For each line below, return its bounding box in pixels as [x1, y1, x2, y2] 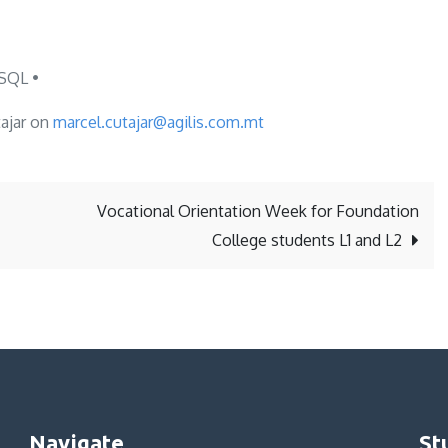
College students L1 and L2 [212, 229, 402, 250]
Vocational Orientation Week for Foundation [97, 200, 419, 221]
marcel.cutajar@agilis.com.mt [53, 111, 264, 132]
